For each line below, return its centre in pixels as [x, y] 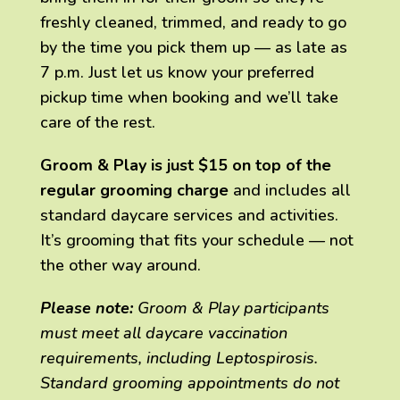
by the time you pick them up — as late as [193, 48]
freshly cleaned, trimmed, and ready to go [193, 23]
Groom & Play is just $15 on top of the [185, 166]
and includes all [289, 191]
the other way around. [120, 266]
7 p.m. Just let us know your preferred [177, 73]
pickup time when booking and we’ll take [189, 98]
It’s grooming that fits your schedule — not [196, 241]
